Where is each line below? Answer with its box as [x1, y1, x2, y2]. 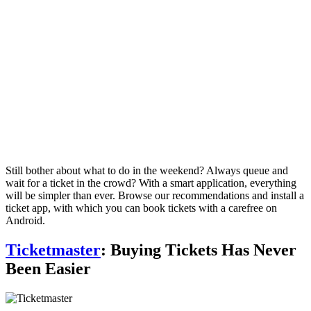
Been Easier [6, 259, 91, 278]
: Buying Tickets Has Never [101, 240, 296, 259]
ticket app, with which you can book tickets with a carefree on [6, 201, 277, 214]
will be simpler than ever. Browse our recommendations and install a [6, 189, 304, 201]
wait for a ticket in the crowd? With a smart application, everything [6, 176, 296, 189]
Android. [6, 214, 45, 226]
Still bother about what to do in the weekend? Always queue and [6, 164, 288, 176]
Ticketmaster [6, 240, 101, 259]
